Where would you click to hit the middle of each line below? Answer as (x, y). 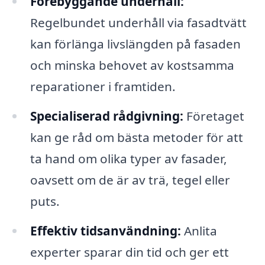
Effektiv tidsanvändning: (105, 230)
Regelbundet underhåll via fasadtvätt (138, 22)
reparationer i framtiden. (103, 86)
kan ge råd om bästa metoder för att (136, 137)
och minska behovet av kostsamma (132, 65)
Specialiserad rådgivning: (106, 116)
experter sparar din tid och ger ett (129, 252)
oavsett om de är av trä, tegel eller (130, 180)
